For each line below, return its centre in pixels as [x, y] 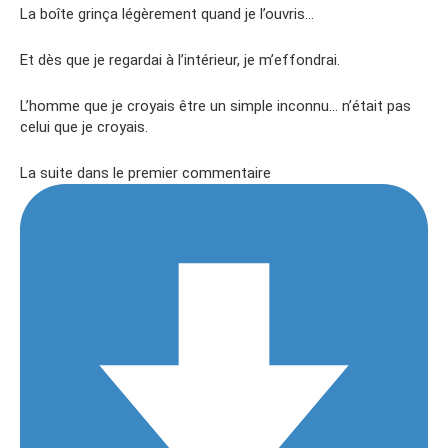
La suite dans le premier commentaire [147, 172]
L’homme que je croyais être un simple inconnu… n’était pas [215, 105]
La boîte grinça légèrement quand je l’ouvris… [167, 13]
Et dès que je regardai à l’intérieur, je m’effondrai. [180, 59]
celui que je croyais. [84, 126]
